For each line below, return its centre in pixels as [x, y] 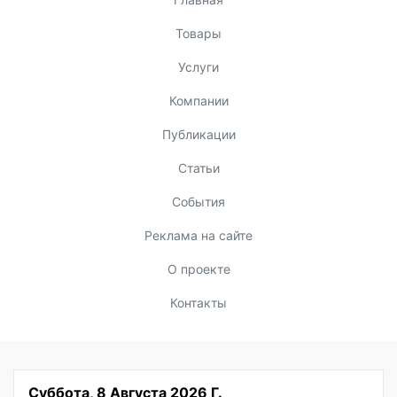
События [198, 201]
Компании [198, 100]
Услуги [198, 66]
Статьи [198, 167]
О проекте [198, 269]
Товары [198, 33]
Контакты [198, 302]
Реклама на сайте [198, 235]
